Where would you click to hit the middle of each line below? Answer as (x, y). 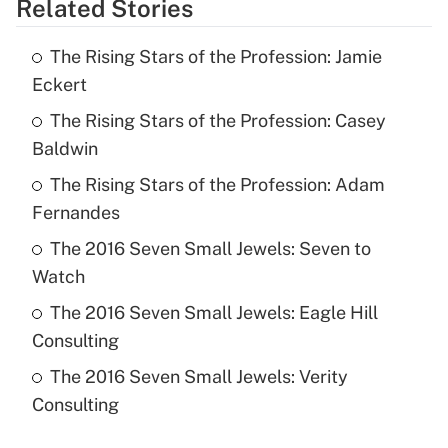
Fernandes (76, 213)
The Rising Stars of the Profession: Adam (217, 185)
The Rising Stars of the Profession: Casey (218, 121)
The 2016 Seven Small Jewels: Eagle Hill (214, 313)
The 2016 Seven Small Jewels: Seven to (210, 249)
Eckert (59, 85)
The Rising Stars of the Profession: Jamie (216, 57)
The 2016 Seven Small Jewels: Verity (199, 377)
